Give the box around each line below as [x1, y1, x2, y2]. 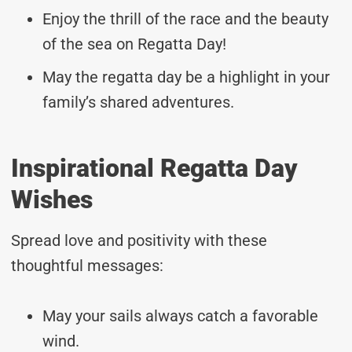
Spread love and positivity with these [11, 230, 267, 250]
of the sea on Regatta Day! [42, 34, 226, 53]
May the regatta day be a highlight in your [42, 67, 330, 86]
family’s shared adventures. [42, 92, 234, 112]
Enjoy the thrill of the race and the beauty [42, 9, 328, 28]
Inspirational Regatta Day [11, 152, 298, 183]
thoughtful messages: [11, 255, 163, 275]
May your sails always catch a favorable [42, 306, 318, 325]
